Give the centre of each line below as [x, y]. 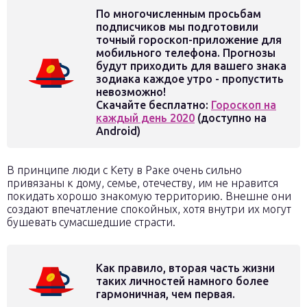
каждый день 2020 [145, 118]
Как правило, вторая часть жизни [185, 268]
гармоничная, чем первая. [165, 294]
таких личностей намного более [182, 281]
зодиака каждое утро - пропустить [190, 79]
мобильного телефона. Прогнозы [186, 53]
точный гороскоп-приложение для [189, 40]
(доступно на [231, 118]
